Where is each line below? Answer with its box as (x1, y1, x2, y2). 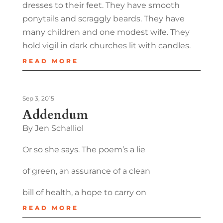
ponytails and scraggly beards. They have (22, 13, 185, 23)
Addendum (22, 106, 88, 123)
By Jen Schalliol (22, 123, 84, 133)
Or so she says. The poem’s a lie (22, 144, 145, 154)
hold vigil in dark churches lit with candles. (22, 40, 191, 50)
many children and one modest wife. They (22, 27, 190, 37)
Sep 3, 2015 (22, 94, 54, 102)
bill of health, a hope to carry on (22, 187, 146, 197)
